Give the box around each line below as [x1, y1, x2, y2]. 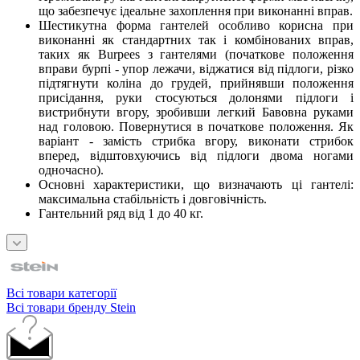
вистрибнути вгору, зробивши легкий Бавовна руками [39, 104, 354, 119]
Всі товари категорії [6, 285, 117, 300]
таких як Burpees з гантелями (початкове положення [39, 47, 354, 61]
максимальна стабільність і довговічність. [39, 191, 267, 206]
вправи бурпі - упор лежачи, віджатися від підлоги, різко [39, 61, 354, 76]
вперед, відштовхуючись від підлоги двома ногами [39, 148, 354, 162]
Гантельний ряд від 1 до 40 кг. [39, 206, 203, 220]
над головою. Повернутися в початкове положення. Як [39, 119, 354, 133]
